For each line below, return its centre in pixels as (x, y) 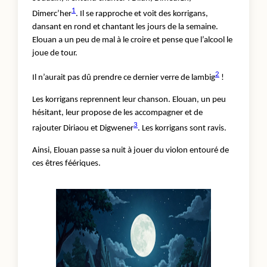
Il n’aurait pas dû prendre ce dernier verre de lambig (124, 77)
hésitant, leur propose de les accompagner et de (117, 113)
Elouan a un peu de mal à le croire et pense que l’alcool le (132, 40)
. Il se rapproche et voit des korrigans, (142, 14)
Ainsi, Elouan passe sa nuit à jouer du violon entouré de (131, 150)
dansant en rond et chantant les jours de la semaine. (125, 27)
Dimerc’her (52, 14)
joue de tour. (56, 53)
